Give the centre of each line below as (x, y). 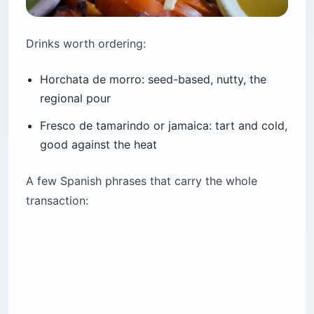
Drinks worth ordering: (86, 44)
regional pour (75, 98)
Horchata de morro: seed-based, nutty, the (153, 80)
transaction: (57, 201)
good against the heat (98, 145)
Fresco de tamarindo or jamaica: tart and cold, (164, 126)
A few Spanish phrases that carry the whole (142, 181)
